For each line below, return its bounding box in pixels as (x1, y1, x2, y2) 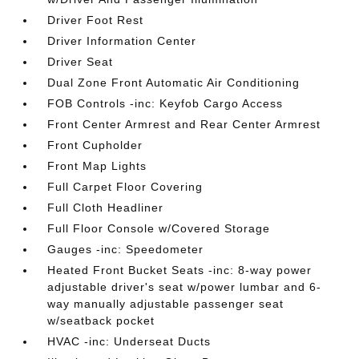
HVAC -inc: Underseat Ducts (47, 335, 212, 348)
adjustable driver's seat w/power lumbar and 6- (47, 280, 322, 293)
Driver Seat (47, 55, 114, 68)
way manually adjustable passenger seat (47, 297, 284, 310)
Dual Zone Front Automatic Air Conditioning (47, 76, 301, 89)
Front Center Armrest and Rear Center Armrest (47, 118, 321, 131)
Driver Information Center (47, 34, 197, 47)
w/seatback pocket (47, 314, 155, 327)
